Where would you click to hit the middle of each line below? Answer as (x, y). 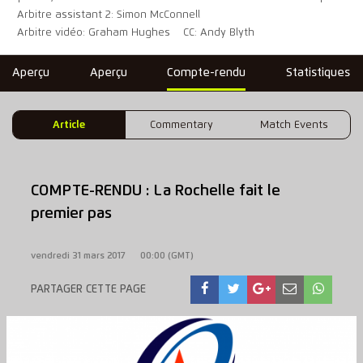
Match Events (294, 125)
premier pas (71, 214)
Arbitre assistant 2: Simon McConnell (109, 15)
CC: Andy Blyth (219, 33)
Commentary (181, 125)
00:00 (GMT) (167, 255)
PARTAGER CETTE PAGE (88, 289)
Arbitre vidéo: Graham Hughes (94, 33)
